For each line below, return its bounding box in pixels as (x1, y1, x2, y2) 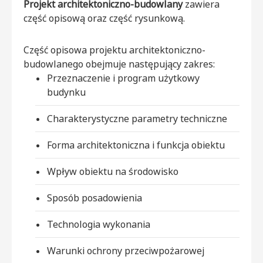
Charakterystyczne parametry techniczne (47, 112, 227, 125)
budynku (47, 85, 86, 99)
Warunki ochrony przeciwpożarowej (47, 244, 204, 257)
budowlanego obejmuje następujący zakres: (23, 57, 215, 70)
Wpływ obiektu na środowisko (47, 164, 178, 178)
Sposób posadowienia (47, 191, 142, 204)
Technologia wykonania (47, 217, 150, 231)
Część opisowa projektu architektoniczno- (23, 43, 205, 56)
